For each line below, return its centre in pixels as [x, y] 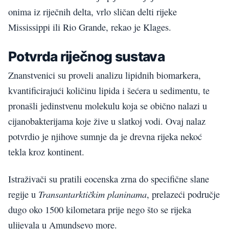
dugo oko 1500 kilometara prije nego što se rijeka [100, 209]
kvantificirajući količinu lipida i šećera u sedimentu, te [109, 91]
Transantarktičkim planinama [93, 194]
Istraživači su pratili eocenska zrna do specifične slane [109, 179]
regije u [23, 194]
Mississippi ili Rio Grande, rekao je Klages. [90, 27]
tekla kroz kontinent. [46, 152]
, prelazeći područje [183, 194]
